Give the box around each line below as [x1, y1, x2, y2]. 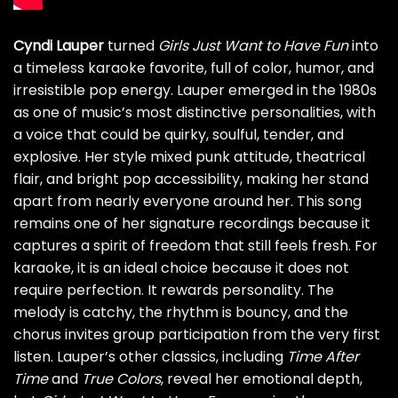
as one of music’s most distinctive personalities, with [13, 101, 376, 123]
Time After [287, 346, 359, 367]
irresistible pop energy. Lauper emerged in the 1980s [13, 79, 377, 100]
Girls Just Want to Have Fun [158, 35, 348, 56]
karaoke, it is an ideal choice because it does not [13, 257, 349, 278]
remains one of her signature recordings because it [13, 212, 370, 234]
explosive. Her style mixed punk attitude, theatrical [13, 146, 365, 167]
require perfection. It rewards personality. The [13, 279, 334, 300]
